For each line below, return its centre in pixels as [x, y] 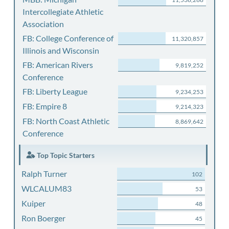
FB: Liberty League [55, 91]
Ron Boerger [43, 218]
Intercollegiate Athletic [63, 12]
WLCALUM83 [46, 188]
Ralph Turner [44, 174]
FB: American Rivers [58, 65]
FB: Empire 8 [45, 106]
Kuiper [33, 203]
